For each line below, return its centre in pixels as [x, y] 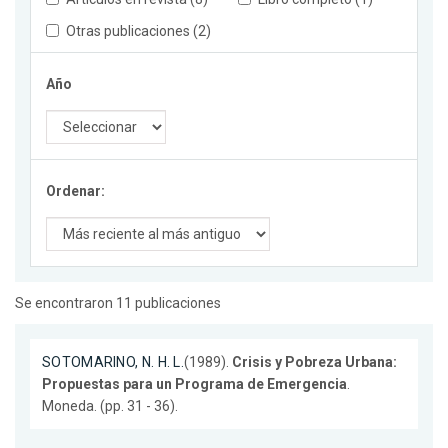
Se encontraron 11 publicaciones [118, 303]
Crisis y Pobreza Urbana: [314, 362]
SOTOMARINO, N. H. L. [113, 362]
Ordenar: [75, 191]
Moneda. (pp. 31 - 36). [110, 406]
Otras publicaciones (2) [138, 31]
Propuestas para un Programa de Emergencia [194, 384]
